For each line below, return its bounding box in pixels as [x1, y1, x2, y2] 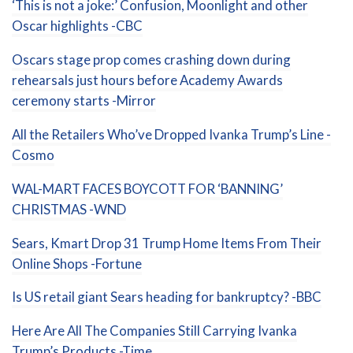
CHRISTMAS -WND [12, 200, 126, 217]
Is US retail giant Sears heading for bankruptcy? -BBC [12, 288, 321, 306]
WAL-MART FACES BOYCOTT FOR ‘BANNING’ [12, 180, 283, 197]
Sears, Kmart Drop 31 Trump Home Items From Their [12, 234, 321, 251]
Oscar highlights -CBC [12, 17, 143, 35]
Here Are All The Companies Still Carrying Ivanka [12, 322, 297, 340]
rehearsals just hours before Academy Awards [12, 72, 283, 89]
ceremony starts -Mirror [12, 92, 156, 110]
